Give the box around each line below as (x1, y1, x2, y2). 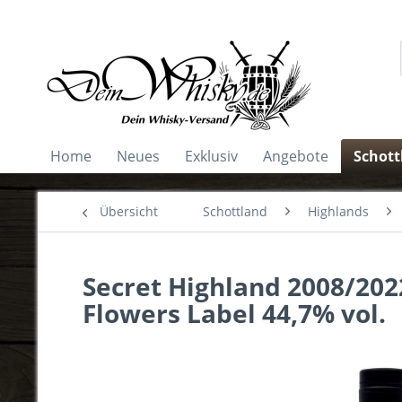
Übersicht (100, 203, 158, 220)
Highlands (308, 203, 369, 220)
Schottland (203, 203, 267, 220)
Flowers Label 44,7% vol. (83, 296, 386, 330)
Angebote (263, 146, 328, 166)
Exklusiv (185, 146, 238, 166)
